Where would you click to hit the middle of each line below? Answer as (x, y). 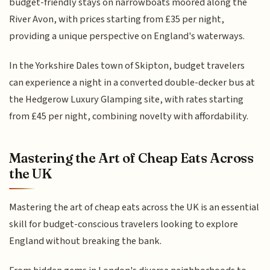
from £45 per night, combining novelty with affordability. (129, 116)
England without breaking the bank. (86, 241)
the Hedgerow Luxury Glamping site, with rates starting (127, 99)
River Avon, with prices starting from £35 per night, (117, 20)
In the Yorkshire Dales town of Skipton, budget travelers (127, 65)
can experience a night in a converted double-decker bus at (132, 82)
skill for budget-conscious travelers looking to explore (124, 224)
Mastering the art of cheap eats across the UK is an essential (134, 208)
